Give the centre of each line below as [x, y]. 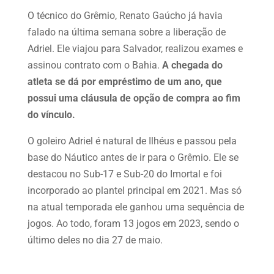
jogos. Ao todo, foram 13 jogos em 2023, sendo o [133, 223]
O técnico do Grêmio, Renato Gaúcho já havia [125, 15]
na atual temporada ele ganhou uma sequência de [135, 207]
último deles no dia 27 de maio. [95, 240]
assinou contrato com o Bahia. [94, 65]
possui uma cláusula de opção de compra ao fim [134, 98]
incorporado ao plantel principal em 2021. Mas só [134, 190]
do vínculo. [51, 114]
